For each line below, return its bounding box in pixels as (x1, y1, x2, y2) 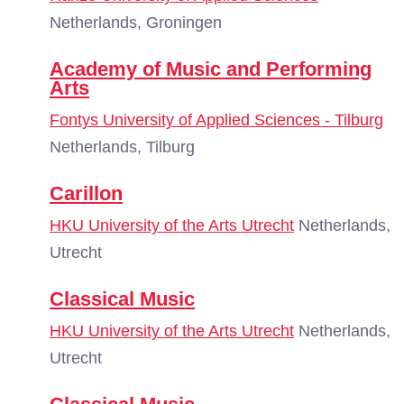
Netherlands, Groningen (50, 14, 222, 32)
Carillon (50, 182, 123, 205)
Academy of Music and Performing (50, 58, 372, 80)
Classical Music (50, 288, 195, 310)
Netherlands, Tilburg (50, 138, 195, 156)
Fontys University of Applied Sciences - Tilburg (50, 111, 383, 129)
